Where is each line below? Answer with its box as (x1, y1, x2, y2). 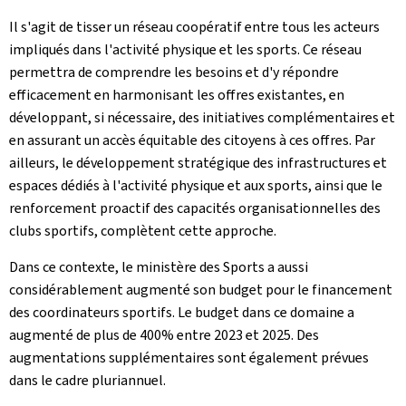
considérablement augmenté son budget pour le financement (9, 280, 392, 299)
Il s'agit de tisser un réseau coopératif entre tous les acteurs (9, 17, 380, 36)
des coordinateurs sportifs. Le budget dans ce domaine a (9, 303, 354, 322)
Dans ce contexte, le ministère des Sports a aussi (9, 257, 308, 276)
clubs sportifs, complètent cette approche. (9, 221, 276, 240)
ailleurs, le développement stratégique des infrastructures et (9, 153, 387, 172)
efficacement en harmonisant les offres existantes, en (9, 85, 344, 104)
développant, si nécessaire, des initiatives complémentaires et (9, 108, 395, 127)
